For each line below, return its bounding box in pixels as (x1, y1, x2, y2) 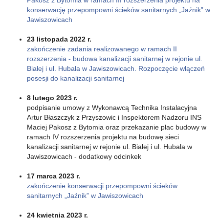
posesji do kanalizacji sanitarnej (27, 74, 124, 82)
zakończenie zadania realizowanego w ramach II (27, 44, 177, 53)
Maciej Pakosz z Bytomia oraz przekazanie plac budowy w (27, 123, 206, 131)
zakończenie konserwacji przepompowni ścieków (27, 181, 177, 190)
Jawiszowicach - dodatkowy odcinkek (27, 152, 141, 160)
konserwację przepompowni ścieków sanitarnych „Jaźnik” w (27, 5, 210, 14)
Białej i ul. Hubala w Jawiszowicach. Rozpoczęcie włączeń (27, 64, 205, 72)
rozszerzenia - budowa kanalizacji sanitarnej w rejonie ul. (27, 54, 202, 63)
